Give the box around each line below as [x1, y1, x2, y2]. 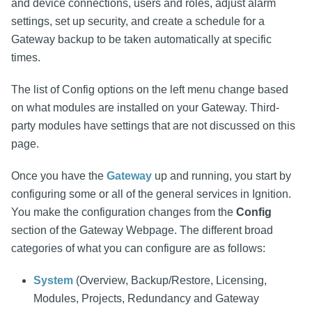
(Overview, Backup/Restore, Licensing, [73, 274, 267, 286]
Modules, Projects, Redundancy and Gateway [33, 292, 259, 304]
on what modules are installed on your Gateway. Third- [11, 101, 279, 114]
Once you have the [11, 169, 107, 182]
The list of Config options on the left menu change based [11, 83, 288, 95]
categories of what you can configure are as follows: [11, 242, 265, 254]
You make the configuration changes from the [11, 205, 236, 218]
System [33, 274, 73, 286]
